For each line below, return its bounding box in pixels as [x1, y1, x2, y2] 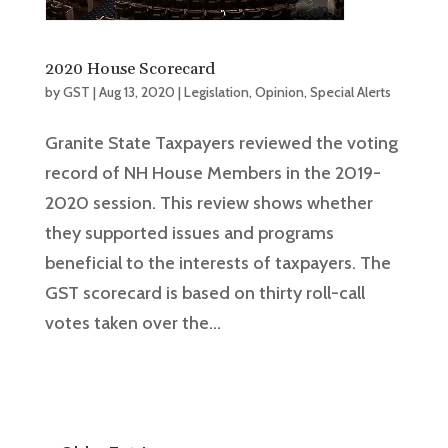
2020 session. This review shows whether [44, 192, 373, 215]
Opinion [254, 83, 304, 102]
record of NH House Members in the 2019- [44, 162, 381, 185]
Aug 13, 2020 [98, 83, 175, 102]
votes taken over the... [44, 312, 221, 335]
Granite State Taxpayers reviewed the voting [44, 132, 398, 155]
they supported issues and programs [44, 222, 334, 245]
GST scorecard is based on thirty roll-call [44, 282, 365, 305]
